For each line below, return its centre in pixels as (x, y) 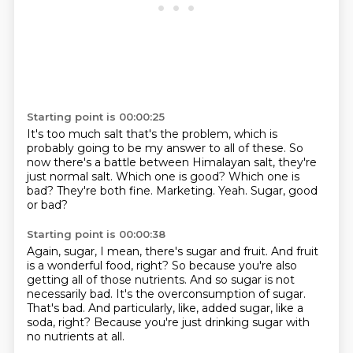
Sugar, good (284, 191)
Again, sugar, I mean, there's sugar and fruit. (149, 251)
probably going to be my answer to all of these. (158, 148)
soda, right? (60, 322)
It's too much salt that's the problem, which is (152, 134)
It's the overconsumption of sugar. (210, 294)
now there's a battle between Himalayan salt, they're (171, 162)
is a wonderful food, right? (99, 266)
